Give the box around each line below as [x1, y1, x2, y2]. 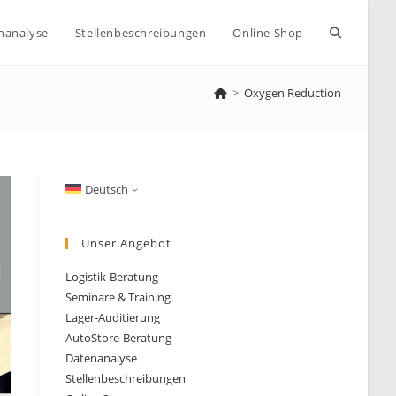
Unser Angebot [81, 235, 172, 251]
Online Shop [232, 25, 303, 41]
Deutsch [85, 180, 129, 197]
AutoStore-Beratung [65, 330, 172, 346]
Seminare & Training [65, 289, 171, 305]
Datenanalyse [65, 350, 138, 366]
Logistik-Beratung [65, 269, 159, 285]
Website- [330, 24, 382, 41]
